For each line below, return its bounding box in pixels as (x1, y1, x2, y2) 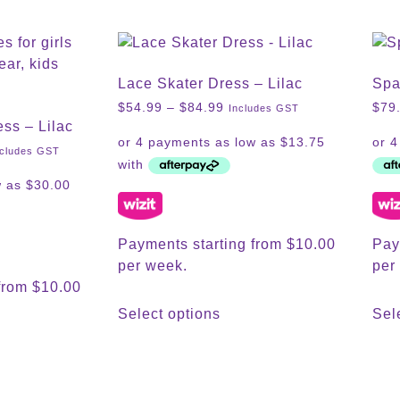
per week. (118, 257, 187, 273)
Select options (118, 305, 221, 321)
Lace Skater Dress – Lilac (118, 76, 303, 91)
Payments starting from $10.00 (118, 236, 336, 252)
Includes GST (229, 103, 299, 113)
